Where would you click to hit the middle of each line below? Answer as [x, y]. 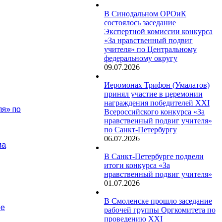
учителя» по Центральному [150, 49]
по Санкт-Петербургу [140, 129]
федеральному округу [140, 58]
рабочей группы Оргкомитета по [160, 210]
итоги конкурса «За [137, 165]
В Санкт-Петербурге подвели [154, 156]
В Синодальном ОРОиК [145, 13]
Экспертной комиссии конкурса [158, 31]
